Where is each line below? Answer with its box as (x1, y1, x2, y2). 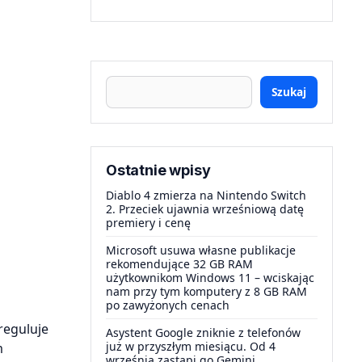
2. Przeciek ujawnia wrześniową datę (106, 201, 304, 217)
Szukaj (271, 84, 306, 99)
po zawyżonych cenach (106, 297, 229, 313)
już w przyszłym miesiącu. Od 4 (106, 339, 276, 354)
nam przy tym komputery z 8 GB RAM (106, 284, 307, 299)
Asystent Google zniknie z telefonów (106, 325, 301, 340)
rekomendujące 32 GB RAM (106, 256, 253, 271)
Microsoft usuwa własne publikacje (106, 242, 296, 258)
